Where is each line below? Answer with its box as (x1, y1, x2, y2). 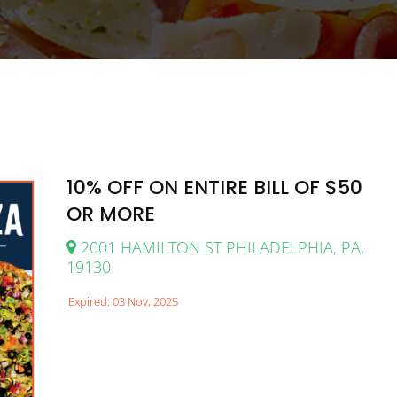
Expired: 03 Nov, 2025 (67, 292, 178, 309)
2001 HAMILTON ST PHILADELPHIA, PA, (75, 236, 364, 258)
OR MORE (66, 199, 155, 228)
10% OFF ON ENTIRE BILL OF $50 (66, 173, 362, 201)
